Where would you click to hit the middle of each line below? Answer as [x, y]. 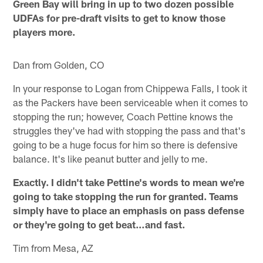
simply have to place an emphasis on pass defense [129, 210]
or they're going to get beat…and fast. [99, 225]
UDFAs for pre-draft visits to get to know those [119, 18]
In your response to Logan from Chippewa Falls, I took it [130, 88]
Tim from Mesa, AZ [53, 248]
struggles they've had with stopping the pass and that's [129, 131]
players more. [44, 32]
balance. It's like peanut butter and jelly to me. [111, 159]
